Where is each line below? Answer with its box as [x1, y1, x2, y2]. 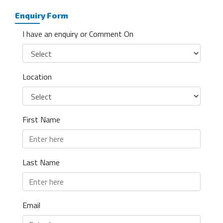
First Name [22, 113, 60, 125]
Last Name [22, 156, 60, 168]
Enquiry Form [15, 10, 68, 20]
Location [22, 70, 52, 83]
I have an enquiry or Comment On [22, 27, 133, 40]
